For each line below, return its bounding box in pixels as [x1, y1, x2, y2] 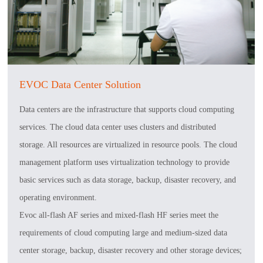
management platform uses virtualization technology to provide [19, 157, 230, 167]
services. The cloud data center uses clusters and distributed [19, 122, 217, 131]
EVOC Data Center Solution [19, 78, 141, 90]
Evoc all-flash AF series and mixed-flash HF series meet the [19, 210, 219, 220]
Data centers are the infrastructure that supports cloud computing [19, 104, 235, 114]
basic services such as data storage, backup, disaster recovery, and [19, 175, 237, 184]
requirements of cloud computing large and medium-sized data [19, 228, 228, 237]
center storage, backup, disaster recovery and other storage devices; [19, 245, 242, 255]
